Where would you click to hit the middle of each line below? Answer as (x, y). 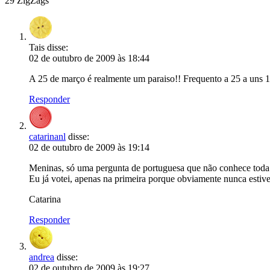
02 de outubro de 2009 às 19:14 (89, 147)
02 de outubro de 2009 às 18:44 (89, 58)
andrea (42, 257)
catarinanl (47, 137)
